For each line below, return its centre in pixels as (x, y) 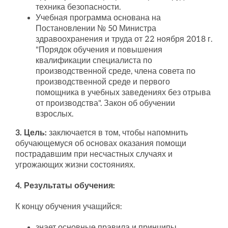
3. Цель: (32, 133)
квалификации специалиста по (94, 61)
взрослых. (54, 114)
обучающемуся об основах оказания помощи (101, 144)
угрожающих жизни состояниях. (75, 165)
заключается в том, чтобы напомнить (118, 133)
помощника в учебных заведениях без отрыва (123, 93)
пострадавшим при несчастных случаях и (94, 154)
